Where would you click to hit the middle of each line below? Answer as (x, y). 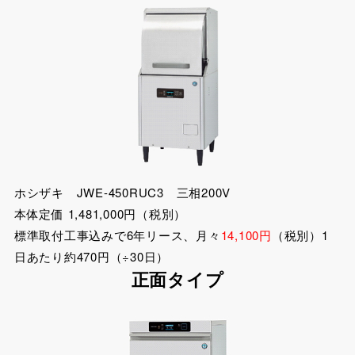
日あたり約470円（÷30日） (92, 257)
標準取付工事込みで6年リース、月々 (117, 235)
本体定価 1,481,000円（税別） (100, 214)
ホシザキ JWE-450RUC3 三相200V (128, 193)
